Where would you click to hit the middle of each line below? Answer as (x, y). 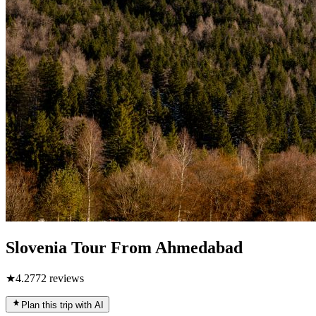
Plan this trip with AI (62, 305)
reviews (65, 278)
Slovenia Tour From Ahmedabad (124, 247)
